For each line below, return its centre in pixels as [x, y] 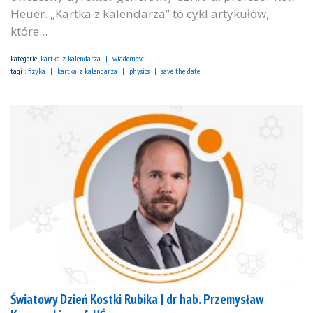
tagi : [19, 71]
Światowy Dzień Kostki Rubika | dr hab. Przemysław [137, 299]
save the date [181, 71]
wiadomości [129, 59]
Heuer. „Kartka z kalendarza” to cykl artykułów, [140, 14]
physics [139, 71]
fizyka [37, 71]
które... [29, 31]
